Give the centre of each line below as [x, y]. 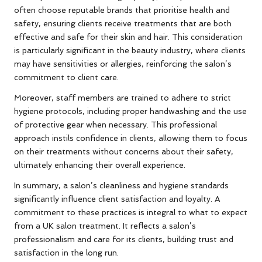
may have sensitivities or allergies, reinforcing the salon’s [123, 64]
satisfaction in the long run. [66, 253]
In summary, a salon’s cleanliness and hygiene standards [121, 186]
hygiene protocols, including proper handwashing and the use [130, 111]
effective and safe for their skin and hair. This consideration [128, 37]
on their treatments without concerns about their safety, [124, 152]
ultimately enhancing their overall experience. [100, 165]
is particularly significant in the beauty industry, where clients [130, 51]
